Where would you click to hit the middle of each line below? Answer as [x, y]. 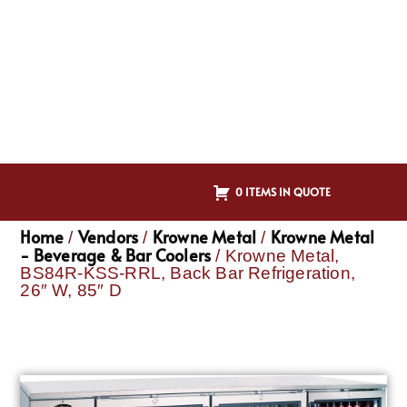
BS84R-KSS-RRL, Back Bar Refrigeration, [188, 273]
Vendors [108, 237]
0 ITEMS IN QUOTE [283, 191]
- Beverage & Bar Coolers [116, 255]
